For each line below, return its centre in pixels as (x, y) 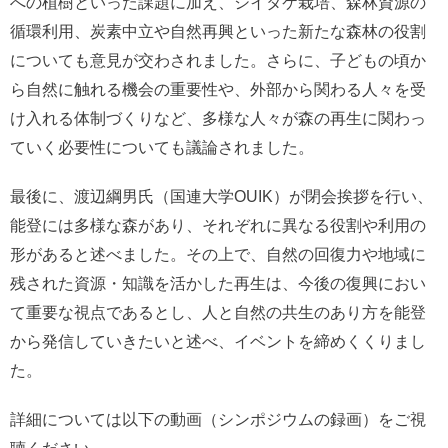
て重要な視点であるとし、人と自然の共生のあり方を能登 (218, 312)
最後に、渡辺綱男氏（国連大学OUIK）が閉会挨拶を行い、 (221, 196)
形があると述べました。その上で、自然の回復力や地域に (218, 254)
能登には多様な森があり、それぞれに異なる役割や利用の (218, 225)
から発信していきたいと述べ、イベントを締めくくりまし (218, 341)
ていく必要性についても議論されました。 (162, 147)
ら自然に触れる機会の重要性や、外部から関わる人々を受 (218, 89)
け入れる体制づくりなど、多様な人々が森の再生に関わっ (218, 118)
